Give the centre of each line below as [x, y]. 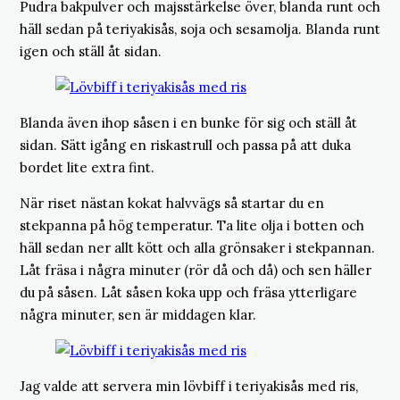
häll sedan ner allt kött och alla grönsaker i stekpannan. [197, 248]
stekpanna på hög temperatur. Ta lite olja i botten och [192, 225]
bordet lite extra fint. [87, 167]
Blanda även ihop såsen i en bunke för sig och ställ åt [188, 123]
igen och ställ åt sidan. [91, 51]
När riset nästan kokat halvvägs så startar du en [172, 203]
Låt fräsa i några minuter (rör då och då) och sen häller [196, 270]
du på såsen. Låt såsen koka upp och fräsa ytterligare [188, 292]
